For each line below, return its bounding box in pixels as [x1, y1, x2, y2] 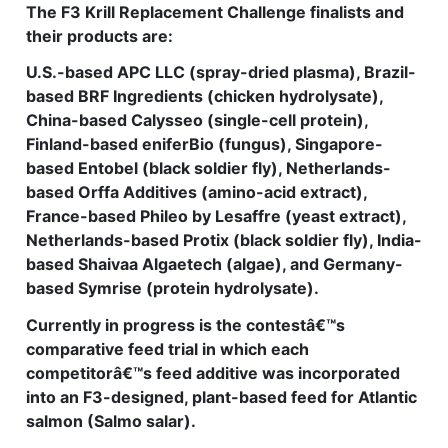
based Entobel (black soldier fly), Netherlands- [26, 158, 391, 179]
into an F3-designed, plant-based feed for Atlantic [26, 387, 417, 408]
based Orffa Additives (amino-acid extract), [26, 182, 367, 203]
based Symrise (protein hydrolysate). [26, 278, 319, 299]
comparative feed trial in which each [26, 339, 309, 360]
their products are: [26, 25, 173, 46]
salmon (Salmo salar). [26, 411, 196, 432]
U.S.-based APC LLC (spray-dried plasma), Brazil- [26, 62, 416, 83]
